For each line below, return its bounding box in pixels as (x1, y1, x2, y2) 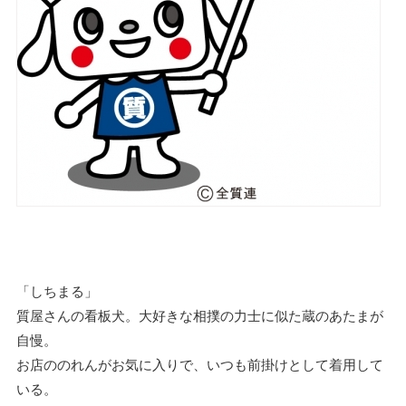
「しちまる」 (16, 281, 98, 300)
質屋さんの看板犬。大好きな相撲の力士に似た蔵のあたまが (16, 305, 383, 324)
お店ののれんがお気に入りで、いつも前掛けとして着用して (16, 354, 383, 373)
